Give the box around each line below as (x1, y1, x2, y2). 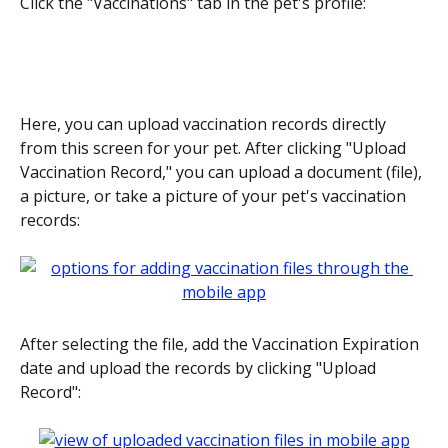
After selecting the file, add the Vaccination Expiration (20, 332, 423, 355)
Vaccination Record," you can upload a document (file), (20, 160, 426, 183)
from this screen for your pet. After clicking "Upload (20, 136, 410, 159)
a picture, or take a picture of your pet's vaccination (20, 184, 410, 207)
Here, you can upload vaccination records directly (20, 112, 390, 135)
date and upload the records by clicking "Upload (20, 356, 380, 379)
